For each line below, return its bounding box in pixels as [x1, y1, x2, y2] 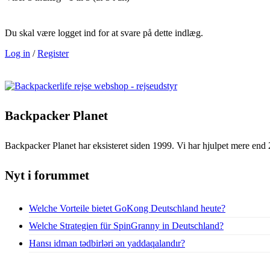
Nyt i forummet [5, 168, 89, 183]
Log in [5, 48, 30, 58]
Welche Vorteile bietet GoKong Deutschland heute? [29, 202, 225, 213]
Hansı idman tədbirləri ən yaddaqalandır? [29, 237, 185, 248]
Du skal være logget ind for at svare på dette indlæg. [5, 27, 203, 38]
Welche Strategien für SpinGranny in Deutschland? [29, 220, 224, 231]
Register [37, 48, 69, 58]
